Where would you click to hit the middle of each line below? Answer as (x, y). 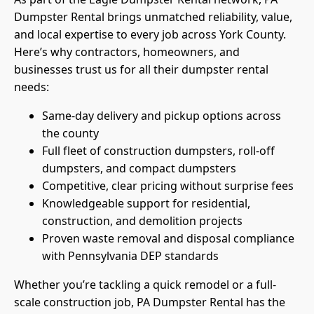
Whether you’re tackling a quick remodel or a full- (145, 285)
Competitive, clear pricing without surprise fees (168, 186)
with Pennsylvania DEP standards (130, 256)
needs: (32, 87)
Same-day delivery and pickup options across (162, 116)
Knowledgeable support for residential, (146, 204)
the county (70, 134)
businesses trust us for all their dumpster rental (141, 70)
